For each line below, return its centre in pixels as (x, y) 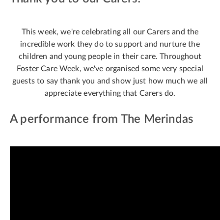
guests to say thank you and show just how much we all (110, 81)
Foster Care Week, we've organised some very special (110, 69)
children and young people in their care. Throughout (110, 56)
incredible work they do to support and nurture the (110, 44)
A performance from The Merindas (102, 119)
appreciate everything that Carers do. (110, 93)
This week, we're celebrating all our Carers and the (110, 32)
